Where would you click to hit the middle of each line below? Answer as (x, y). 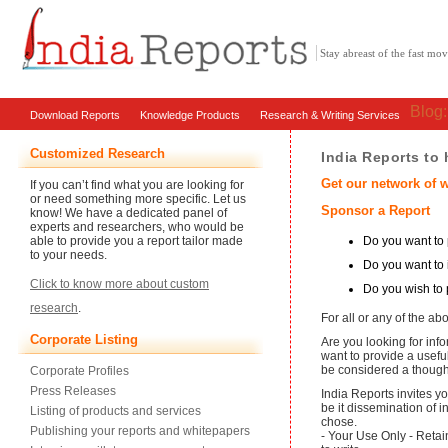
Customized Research (97, 153)
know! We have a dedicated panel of (128, 213)
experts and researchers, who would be (137, 227)
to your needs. (68, 255)
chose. (339, 421)
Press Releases (73, 391)
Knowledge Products (190, 115)
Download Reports (75, 115)
